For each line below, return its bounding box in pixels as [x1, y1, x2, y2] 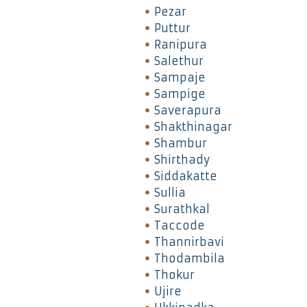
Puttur [153, 21, 191, 35]
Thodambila [153, 251, 225, 265]
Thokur [153, 267, 195, 282]
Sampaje [153, 70, 206, 84]
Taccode [153, 218, 205, 232]
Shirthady [153, 152, 210, 167]
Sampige [153, 86, 206, 101]
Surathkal [153, 201, 210, 216]
